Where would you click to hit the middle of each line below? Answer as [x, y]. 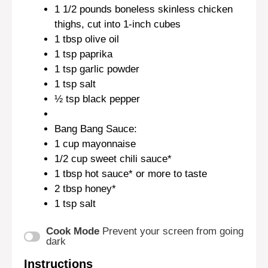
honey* [99, 188]
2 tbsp [68, 188]
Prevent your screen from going [173, 232]
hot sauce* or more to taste [144, 173]
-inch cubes [155, 24]
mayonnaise [107, 144]
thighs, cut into [89, 24]
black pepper [110, 99]
